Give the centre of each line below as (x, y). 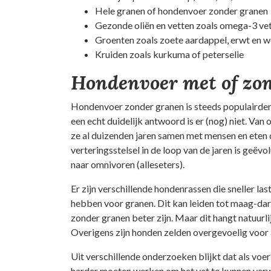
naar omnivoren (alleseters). (128, 164)
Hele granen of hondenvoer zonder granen (181, 11)
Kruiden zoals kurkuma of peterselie (169, 54)
